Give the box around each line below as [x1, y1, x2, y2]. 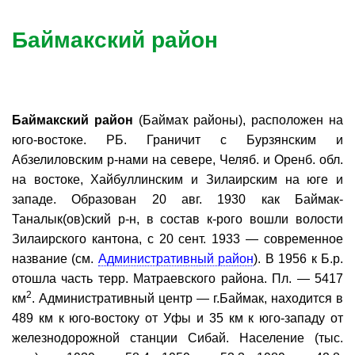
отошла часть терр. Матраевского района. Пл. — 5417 [12, 271, 343, 285]
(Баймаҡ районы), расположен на [132, 113, 344, 127]
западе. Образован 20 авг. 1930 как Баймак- [12, 192, 343, 206]
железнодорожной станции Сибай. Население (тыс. [12, 330, 343, 345]
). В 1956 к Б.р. [254, 251, 344, 265]
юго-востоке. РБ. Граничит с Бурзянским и [12, 132, 343, 147]
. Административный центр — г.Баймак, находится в [32, 291, 343, 305]
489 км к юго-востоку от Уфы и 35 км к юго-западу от [12, 311, 343, 325]
